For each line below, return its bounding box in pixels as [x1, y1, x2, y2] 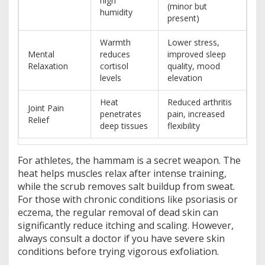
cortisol [100, 60, 128, 72]
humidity [100, 7, 132, 18]
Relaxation [28, 60, 68, 72]
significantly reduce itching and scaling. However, [18, 219, 234, 232]
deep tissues [100, 120, 148, 132]
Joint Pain [28, 102, 64, 114]
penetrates [100, 108, 141, 120]
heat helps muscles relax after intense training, [18, 167, 227, 180]
